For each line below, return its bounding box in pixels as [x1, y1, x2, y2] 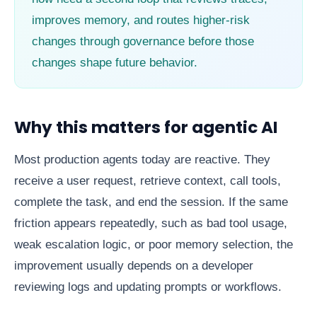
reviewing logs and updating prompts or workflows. [14, 280, 282, 294]
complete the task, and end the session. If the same [14, 195, 288, 209]
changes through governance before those [32, 35, 254, 49]
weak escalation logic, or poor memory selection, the [14, 238, 293, 252]
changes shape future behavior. [32, 56, 197, 70]
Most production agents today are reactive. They [14, 153, 270, 167]
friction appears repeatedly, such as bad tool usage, [14, 217, 287, 231]
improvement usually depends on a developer [14, 259, 253, 273]
